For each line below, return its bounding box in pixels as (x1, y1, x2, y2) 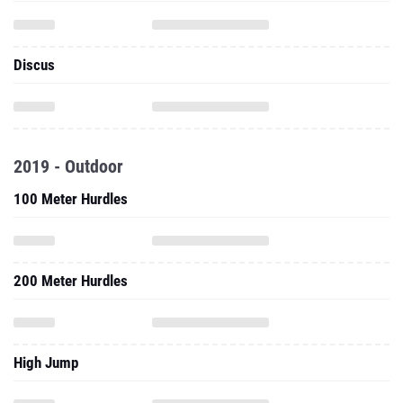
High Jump (13, 354, 78, 372)
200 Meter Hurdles (13, 272, 128, 290)
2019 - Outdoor (13, 156, 123, 177)
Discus (13, 56, 55, 74)
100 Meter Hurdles (13, 190, 128, 208)
